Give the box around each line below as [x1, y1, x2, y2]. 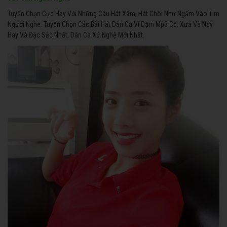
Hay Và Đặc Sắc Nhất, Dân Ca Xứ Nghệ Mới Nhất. [8, 30, 144, 39]
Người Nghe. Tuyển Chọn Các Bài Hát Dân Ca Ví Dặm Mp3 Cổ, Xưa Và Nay [8, 20, 213, 28]
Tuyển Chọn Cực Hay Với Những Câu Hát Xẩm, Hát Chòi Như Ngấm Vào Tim [8, 9, 219, 18]
